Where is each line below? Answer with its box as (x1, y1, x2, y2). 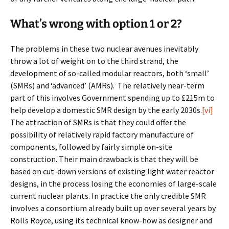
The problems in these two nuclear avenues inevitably (10, 43, 198, 54)
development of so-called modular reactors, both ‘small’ (10, 68, 209, 78)
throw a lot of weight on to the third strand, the (10, 56, 178, 66)
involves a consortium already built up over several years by (10, 203, 216, 213)
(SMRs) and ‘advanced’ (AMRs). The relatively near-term (10, 80, 204, 90)
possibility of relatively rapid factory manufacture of (10, 129, 194, 140)
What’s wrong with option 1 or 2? (10, 17, 182, 31)
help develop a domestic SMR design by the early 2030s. (10, 105, 202, 115)
